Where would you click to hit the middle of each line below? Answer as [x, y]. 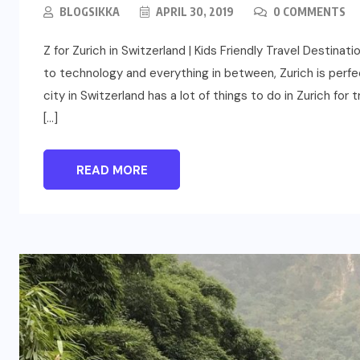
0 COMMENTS [308, 11]
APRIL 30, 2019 [194, 11]
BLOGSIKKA [90, 11]
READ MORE [112, 170]
